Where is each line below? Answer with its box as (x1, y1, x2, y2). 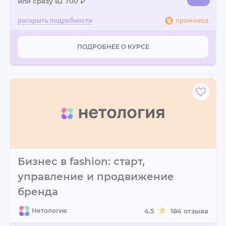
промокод (176, 17, 208, 24)
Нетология (32, 207, 67, 214)
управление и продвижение (18, 171, 174, 183)
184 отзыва (171, 207, 208, 215)
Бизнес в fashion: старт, (18, 155, 145, 167)
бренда (18, 186, 58, 198)
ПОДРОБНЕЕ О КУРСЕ (77, 43, 149, 50)
